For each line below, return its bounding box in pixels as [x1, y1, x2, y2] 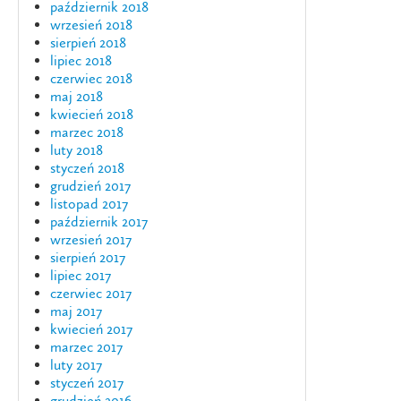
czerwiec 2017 [50, 285, 132, 302]
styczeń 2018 [50, 159, 124, 176]
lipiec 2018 [50, 52, 112, 69]
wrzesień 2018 [50, 16, 132, 33]
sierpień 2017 [50, 249, 125, 266]
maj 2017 [50, 303, 102, 320]
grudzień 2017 [50, 177, 131, 194]
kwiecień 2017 [50, 320, 132, 337]
